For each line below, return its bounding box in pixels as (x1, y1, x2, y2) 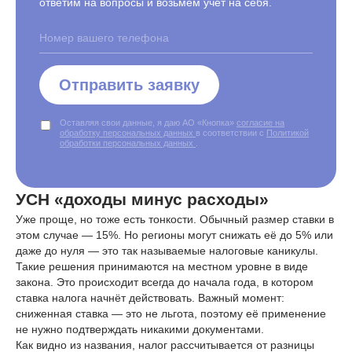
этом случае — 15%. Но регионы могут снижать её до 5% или (16, 229, 333, 241)
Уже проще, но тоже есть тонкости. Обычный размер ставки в (16, 213, 334, 225)
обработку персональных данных (60, 128, 196, 137)
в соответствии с (196, 128, 266, 137)
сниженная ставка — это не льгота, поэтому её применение (16, 307, 326, 320)
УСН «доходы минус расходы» (16, 190, 269, 208)
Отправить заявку (59, 75, 200, 93)
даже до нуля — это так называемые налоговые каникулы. (16, 244, 318, 257)
